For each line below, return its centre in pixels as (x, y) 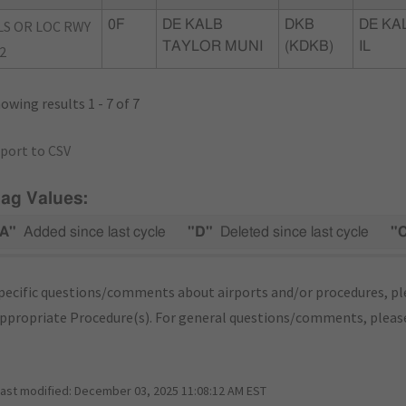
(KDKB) (309, 46)
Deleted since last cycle (295, 232)
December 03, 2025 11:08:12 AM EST (170, 391)
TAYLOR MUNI (213, 46)
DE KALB (193, 24)
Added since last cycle (95, 232)
